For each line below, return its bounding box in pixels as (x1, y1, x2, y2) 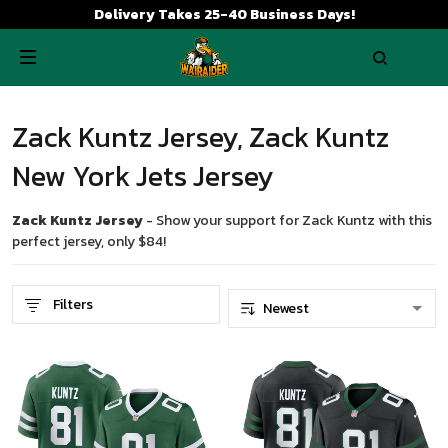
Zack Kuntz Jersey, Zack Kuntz (12, 116, 389, 158)
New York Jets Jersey (12, 155, 274, 197)
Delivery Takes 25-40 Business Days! (93, 4, 355, 25)
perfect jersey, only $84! (12, 231, 166, 252)
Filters (53, 294, 93, 315)
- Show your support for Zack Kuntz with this (143, 210, 432, 231)
